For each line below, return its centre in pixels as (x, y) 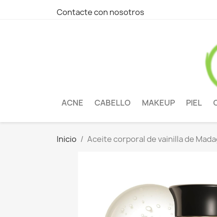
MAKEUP (158, 103)
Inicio (67, 139)
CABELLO (113, 103)
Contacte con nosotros (101, 12)
